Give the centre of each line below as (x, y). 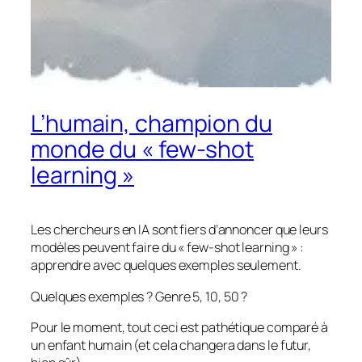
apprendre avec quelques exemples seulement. (166, 265)
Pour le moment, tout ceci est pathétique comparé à (179, 327)
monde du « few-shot (143, 149)
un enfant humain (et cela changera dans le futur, (171, 345)
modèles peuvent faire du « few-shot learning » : (168, 248)
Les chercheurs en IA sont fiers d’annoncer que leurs (179, 230)
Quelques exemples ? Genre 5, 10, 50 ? (139, 296)
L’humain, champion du (152, 124)
